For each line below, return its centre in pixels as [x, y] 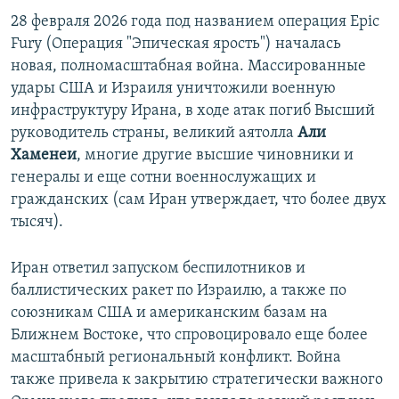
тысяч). [37, 223]
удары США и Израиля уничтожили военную [173, 89]
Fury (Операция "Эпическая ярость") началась [176, 45]
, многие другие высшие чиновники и [215, 156]
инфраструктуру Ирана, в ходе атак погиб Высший [193, 111]
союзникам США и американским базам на [169, 313]
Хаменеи [44, 156]
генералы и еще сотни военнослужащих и [163, 178]
